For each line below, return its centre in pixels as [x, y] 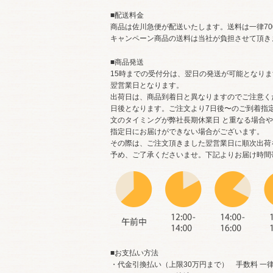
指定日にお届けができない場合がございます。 [187, 132]
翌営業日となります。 [147, 85]
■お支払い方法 [134, 253]
